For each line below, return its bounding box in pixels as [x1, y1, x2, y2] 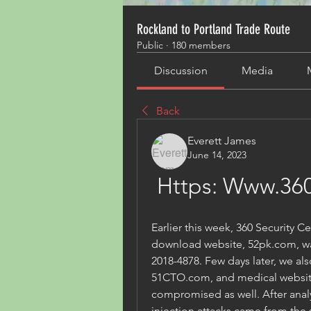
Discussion [153, 64, 208, 77]
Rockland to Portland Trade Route [137, 21, 290, 37]
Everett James [187, 134, 256, 147]
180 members [171, 39, 230, 51]
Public [137, 39, 163, 51]
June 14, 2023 [187, 149, 246, 161]
